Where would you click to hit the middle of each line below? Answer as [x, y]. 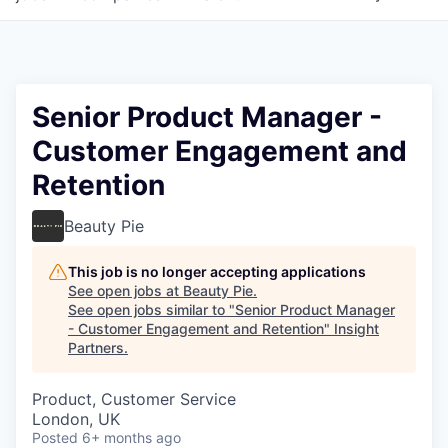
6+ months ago [131, 437]
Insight [356, 328]
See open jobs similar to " [151, 309]
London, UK [76, 419]
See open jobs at [125, 290]
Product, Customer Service [134, 399]
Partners [96, 347]
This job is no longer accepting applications [217, 271]
